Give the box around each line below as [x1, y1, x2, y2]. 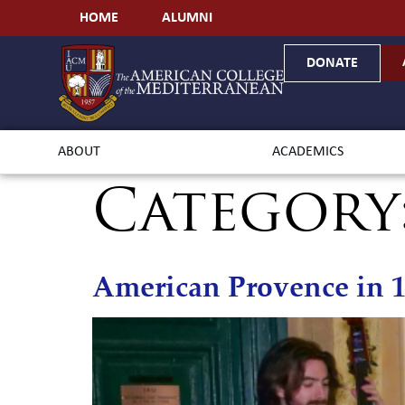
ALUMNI [162, 11, 212, 25]
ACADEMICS [272, 144, 344, 159]
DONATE [306, 56, 358, 71]
